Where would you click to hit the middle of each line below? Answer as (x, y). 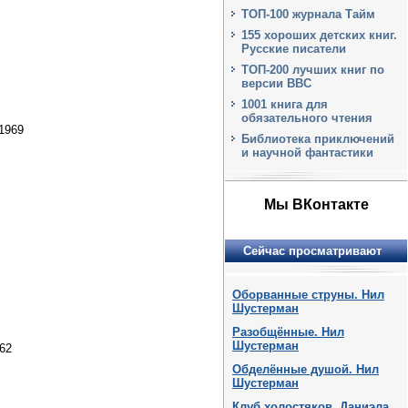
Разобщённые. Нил (288, 331)
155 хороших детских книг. (319, 35)
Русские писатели (294, 49)
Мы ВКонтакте (316, 205)
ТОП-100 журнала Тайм (308, 14)
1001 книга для (285, 104)
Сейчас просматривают (312, 250)
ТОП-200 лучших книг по (313, 70)
